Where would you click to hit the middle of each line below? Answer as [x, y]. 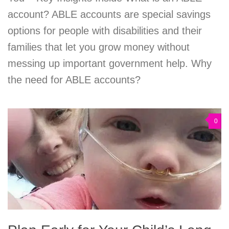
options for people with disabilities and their [105, 31]
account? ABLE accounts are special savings [109, 15]
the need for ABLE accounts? [74, 80]
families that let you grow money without [99, 47]
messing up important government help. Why [110, 64]
